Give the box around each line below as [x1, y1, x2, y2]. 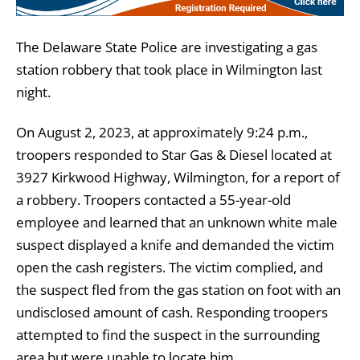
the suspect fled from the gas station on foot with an [16, 280, 341, 299]
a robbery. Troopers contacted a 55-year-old [16, 190, 291, 209]
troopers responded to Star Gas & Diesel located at [16, 145, 332, 164]
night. [16, 82, 51, 101]
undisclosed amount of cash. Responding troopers [16, 302, 328, 321]
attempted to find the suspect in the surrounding [16, 325, 320, 344]
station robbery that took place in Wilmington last [16, 59, 322, 79]
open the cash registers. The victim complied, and [16, 257, 323, 276]
